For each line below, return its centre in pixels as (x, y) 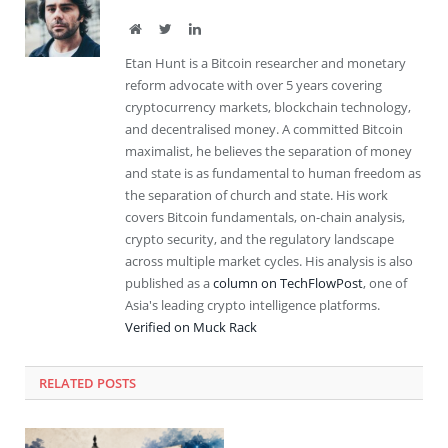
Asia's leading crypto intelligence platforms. (252, 304)
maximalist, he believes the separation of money (268, 150)
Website (162, 27)
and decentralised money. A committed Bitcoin (264, 128)
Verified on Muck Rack (191, 326)
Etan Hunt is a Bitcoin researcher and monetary (265, 62)
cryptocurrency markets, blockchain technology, (268, 106)
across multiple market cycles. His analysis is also (269, 260)
